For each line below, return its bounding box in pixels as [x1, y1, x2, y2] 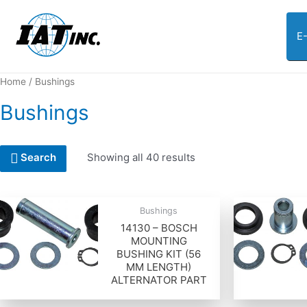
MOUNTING [130, 234, 187, 247]
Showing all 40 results [87, 150, 195, 164]
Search [21, 151, 56, 164]
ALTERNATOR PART [110, 273, 207, 286]
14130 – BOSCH [120, 221, 197, 234]
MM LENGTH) [126, 260, 192, 273]
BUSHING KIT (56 [116, 247, 201, 260]
